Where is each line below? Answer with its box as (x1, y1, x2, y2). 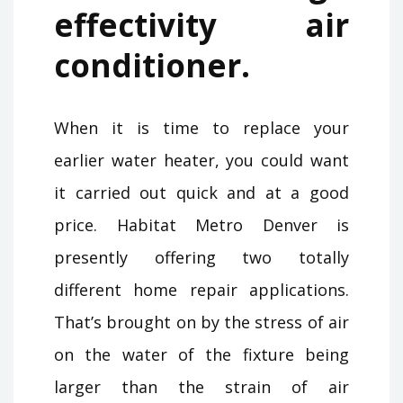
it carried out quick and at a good (54, 181, 349, 203)
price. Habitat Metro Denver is (54, 213, 349, 236)
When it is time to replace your (54, 116, 349, 139)
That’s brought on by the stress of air (54, 310, 349, 333)
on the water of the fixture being (54, 343, 349, 365)
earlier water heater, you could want (54, 148, 349, 171)
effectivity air (54, 3, 349, 46)
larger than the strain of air (54, 375, 349, 398)
